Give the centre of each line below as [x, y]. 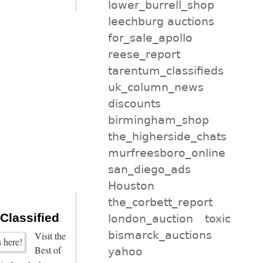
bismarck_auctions [160, 235]
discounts [134, 103]
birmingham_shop [158, 119]
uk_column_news [156, 87]
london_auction [150, 218]
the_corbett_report [160, 202]
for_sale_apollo [150, 37]
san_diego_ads [149, 169]
